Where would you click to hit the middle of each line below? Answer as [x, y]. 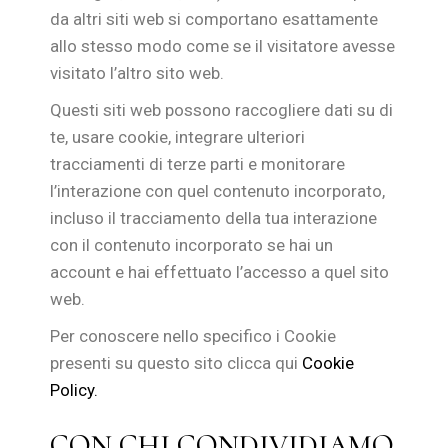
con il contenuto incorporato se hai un [192, 245]
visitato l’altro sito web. [137, 73]
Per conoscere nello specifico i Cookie [193, 336]
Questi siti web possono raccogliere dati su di [222, 110]
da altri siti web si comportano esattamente [214, 19]
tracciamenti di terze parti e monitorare [198, 164]
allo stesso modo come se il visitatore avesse [223, 46]
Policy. [74, 390]
